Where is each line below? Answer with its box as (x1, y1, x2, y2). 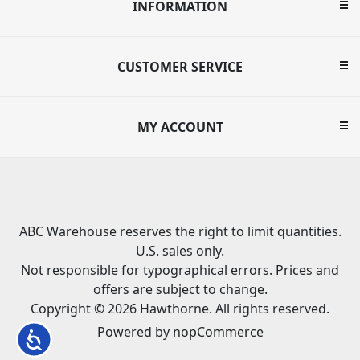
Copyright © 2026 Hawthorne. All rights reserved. (31, 300, 329, 318)
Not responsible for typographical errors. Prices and (21, 261, 339, 280)
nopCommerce (172, 323, 264, 342)
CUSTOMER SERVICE (117, 58, 243, 76)
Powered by (96, 323, 173, 342)
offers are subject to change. (92, 280, 268, 299)
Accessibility (43, 329, 105, 345)
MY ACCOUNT (137, 118, 223, 137)
